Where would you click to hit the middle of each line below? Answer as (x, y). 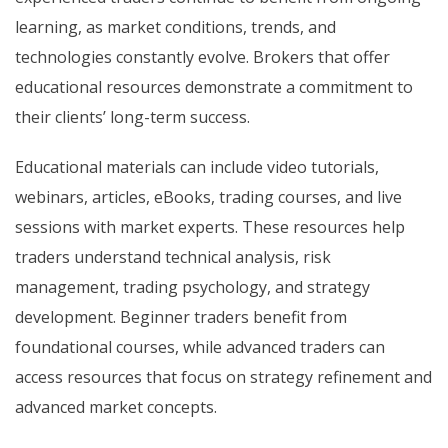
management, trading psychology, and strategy (192, 287)
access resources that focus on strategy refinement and (223, 377)
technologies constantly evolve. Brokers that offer (202, 57)
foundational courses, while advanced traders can (200, 347)
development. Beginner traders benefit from (181, 317)
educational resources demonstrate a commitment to (214, 87)
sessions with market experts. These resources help (210, 227)
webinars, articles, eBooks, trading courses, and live (208, 197)
